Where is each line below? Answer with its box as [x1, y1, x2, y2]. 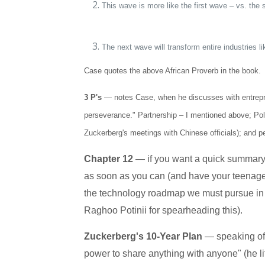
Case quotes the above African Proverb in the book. [83, 66, 261, 75]
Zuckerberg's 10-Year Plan [83, 231, 202, 241]
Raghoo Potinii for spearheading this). [83, 205, 243, 215]
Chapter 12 [83, 154, 133, 164]
